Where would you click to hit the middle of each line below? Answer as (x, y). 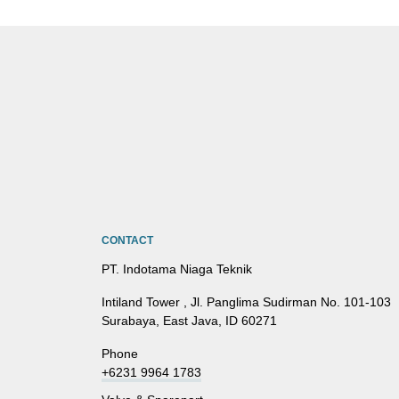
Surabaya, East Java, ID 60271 (189, 321)
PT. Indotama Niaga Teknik (177, 269)
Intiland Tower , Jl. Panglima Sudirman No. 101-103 (246, 302)
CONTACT (127, 240)
